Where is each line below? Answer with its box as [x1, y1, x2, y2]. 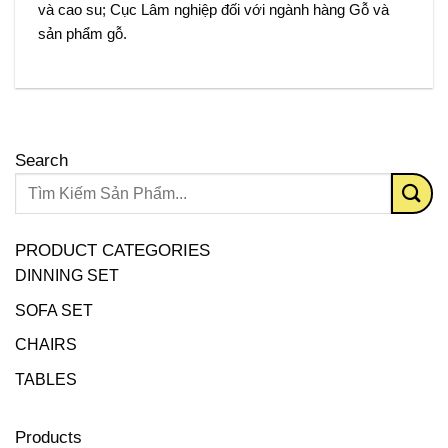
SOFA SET [15, 301, 93, 319]
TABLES [15, 370, 77, 388]
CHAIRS [15, 336, 77, 354]
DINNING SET [15, 267, 119, 284]
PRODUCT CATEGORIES [15, 241, 210, 260]
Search [15, 151, 68, 170]
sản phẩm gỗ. [37, 25, 127, 42]
